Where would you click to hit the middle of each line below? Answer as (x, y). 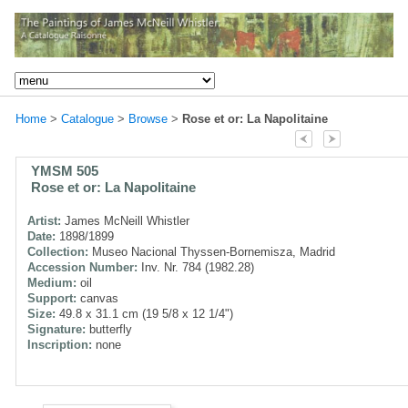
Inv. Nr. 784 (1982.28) (196, 267)
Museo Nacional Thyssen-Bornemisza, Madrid (212, 251)
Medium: (52, 282)
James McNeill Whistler (125, 220)
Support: (52, 298)
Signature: (56, 329)
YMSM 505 (65, 170)
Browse (148, 118)
